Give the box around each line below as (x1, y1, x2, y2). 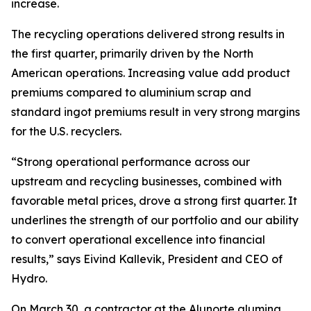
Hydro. (11, 271, 50, 285)
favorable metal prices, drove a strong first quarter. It (11, 194, 297, 208)
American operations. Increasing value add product (11, 66, 290, 80)
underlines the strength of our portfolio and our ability (11, 213, 299, 227)
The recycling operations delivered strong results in (11, 27, 285, 41)
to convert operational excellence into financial (11, 233, 265, 246)
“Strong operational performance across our (11, 155, 250, 169)
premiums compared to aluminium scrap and (11, 85, 251, 99)
